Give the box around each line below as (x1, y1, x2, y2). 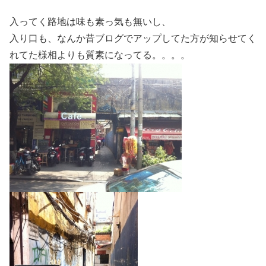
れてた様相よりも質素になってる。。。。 (9, 50, 190, 61)
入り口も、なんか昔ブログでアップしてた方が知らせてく (9, 33, 256, 44)
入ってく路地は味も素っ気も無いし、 (9, 17, 171, 27)
